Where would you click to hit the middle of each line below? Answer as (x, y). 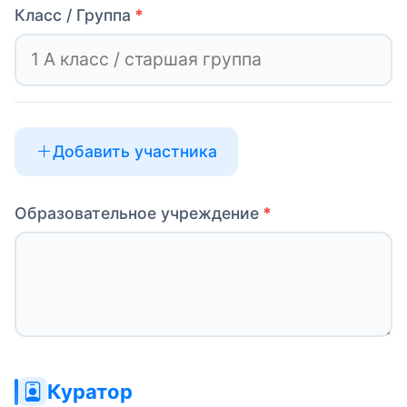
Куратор (90, 392)
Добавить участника (134, 152)
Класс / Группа (73, 15)
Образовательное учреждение (137, 213)
